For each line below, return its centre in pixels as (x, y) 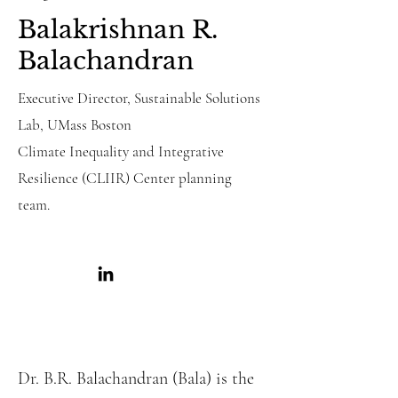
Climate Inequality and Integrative (121, 151)
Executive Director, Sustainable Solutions (139, 98)
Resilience (50, 178)
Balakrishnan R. (118, 30)
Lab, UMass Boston (75, 125)
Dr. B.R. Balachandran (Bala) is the (136, 378)
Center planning (181, 178)
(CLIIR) (106, 178)
